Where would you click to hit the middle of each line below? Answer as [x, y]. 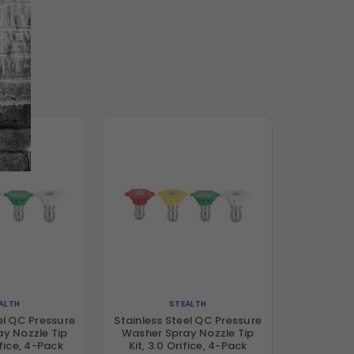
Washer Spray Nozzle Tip [188, 333]
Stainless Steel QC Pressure [188, 321]
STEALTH [188, 303]
